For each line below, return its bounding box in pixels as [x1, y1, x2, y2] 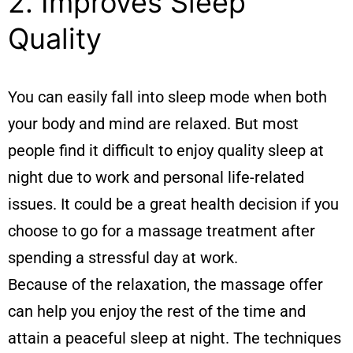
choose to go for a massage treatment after [8, 221, 315, 240]
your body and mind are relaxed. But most [8, 113, 299, 133]
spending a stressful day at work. [8, 247, 238, 267]
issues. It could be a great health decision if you [8, 194, 339, 214]
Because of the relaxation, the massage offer [8, 274, 323, 294]
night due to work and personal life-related [8, 167, 304, 187]
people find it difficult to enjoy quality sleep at [8, 140, 324, 160]
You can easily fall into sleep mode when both [8, 87, 327, 106]
